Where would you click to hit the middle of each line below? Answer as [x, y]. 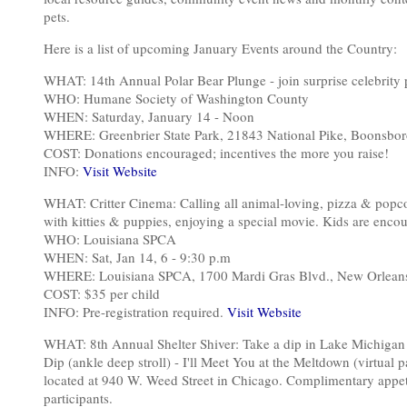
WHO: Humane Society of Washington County [176, 98]
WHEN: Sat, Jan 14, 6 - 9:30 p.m [137, 257]
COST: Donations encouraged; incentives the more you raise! [216, 153]
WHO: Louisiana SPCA [110, 239]
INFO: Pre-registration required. [135, 312]
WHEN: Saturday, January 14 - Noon [149, 116]
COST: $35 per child [102, 293]
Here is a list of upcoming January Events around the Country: [220, 48]
